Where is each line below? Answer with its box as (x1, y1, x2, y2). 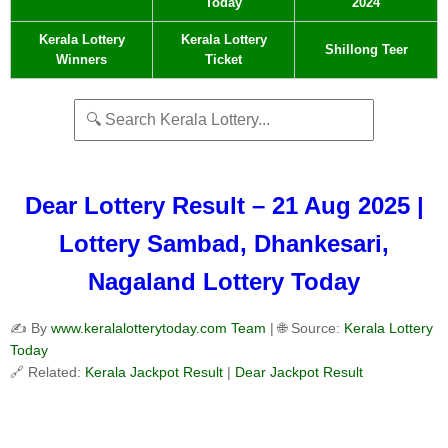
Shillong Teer (324, 42, 408, 57)
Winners (56, 52, 107, 67)
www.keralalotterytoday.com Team (51, 320, 266, 337)
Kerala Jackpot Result (85, 364, 227, 381)
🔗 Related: (10, 364, 85, 381)
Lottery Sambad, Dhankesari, (59, 230, 389, 258)
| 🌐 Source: (270, 320, 344, 337)
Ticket (205, 52, 242, 67)
